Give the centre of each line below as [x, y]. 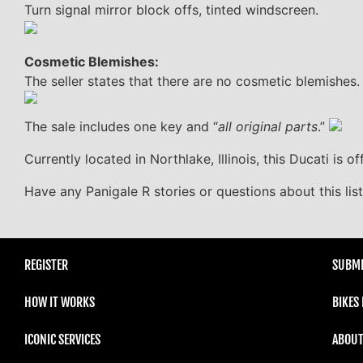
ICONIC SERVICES [62, 339]
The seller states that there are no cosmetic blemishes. [192, 81]
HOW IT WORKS [60, 302]
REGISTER [46, 265]
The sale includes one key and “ [121, 126]
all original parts [268, 126]
